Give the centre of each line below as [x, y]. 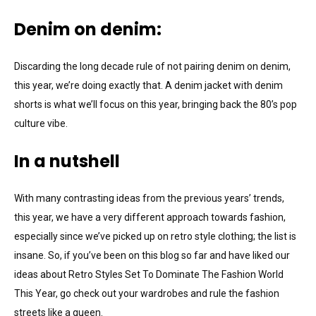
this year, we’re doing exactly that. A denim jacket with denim [148, 85]
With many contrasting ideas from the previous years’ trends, [149, 198]
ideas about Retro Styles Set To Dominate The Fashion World [149, 274]
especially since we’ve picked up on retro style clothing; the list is [155, 236]
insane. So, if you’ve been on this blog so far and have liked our [152, 255]
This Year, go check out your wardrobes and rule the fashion [147, 293]
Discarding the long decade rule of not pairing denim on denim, [152, 66]
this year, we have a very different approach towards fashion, [150, 217]
